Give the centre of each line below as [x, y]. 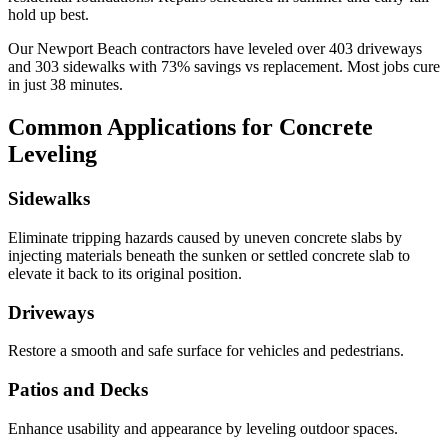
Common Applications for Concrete [190, 127]
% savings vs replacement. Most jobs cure [308, 67]
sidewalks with [110, 67]
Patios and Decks [78, 390]
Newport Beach [87, 49]
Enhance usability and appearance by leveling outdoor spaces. [203, 428]
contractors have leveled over [233, 49]
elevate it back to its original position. [125, 273]
